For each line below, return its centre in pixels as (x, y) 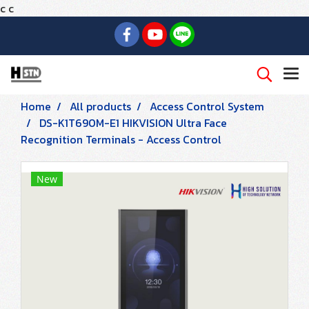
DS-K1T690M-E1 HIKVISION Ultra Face (133, 123)
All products (100, 106)
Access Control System (207, 106)
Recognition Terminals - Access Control (121, 139)
